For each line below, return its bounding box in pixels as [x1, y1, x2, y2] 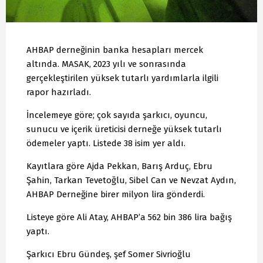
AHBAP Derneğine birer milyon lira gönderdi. [26, 188, 205, 200]
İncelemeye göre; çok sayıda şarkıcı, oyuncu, [26, 109, 207, 120]
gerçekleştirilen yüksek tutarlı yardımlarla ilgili [26, 72, 218, 83]
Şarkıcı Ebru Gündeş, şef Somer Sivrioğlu [26, 248, 191, 259]
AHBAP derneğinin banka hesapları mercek [26, 44, 203, 55]
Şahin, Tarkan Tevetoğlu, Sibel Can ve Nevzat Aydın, [26, 174, 236, 186]
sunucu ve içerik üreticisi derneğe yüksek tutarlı [26, 123, 222, 134]
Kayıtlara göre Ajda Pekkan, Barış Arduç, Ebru [26, 160, 213, 171]
